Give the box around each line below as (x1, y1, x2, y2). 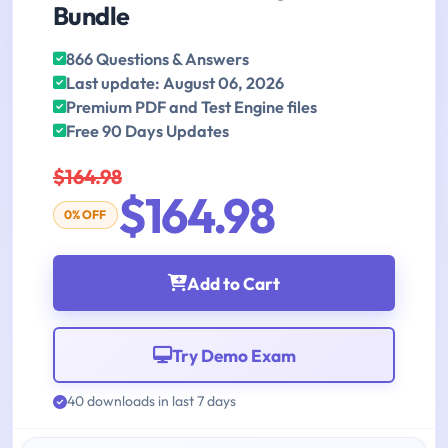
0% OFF (64, 207, 107, 223)
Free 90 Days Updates (66, 121, 229, 142)
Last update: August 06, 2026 (66, 73, 284, 94)
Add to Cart (187, 272, 280, 294)
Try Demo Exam (171, 344, 296, 366)
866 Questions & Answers (66, 49, 249, 70)
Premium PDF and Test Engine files (66, 97, 317, 118)
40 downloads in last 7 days (67, 392, 236, 411)
